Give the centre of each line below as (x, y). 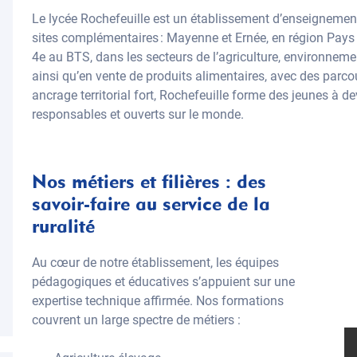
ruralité (63, 226)
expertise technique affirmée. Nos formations (158, 301)
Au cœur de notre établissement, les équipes (155, 263)
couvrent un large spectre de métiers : (136, 320)
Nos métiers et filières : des (149, 181)
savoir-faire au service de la (151, 204)
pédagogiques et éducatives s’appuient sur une (163, 282)
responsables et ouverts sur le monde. (138, 114)
